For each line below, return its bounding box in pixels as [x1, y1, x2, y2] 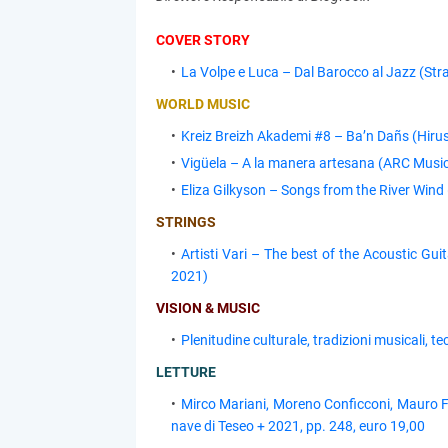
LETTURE [155, 364, 216, 380]
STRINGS [155, 214, 216, 230]
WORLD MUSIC [155, 96, 250, 112]
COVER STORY [155, 32, 250, 48]
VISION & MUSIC [155, 300, 260, 316]
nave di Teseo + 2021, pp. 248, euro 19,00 [170, 418, 425, 434]
